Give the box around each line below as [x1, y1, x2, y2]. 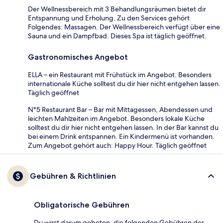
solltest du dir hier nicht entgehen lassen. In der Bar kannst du [28, 122, 219, 132]
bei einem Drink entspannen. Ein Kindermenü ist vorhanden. [28, 131, 215, 141]
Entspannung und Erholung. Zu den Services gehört [28, 13, 190, 22]
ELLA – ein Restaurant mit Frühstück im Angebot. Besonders [28, 70, 212, 79]
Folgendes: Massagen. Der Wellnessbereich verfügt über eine [28, 22, 220, 31]
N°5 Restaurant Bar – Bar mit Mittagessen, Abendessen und [28, 105, 213, 114]
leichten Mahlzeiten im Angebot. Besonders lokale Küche [28, 113, 205, 123]
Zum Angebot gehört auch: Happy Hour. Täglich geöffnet [28, 140, 207, 150]
